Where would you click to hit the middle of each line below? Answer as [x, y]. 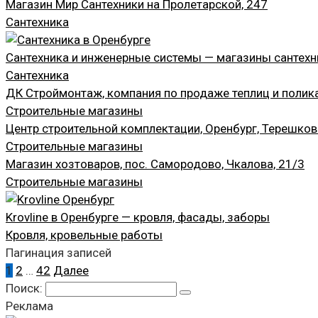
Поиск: [26, 288]
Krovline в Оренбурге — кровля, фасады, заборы [138, 217]
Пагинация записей [59, 252]
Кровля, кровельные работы [84, 235]
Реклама [29, 306]
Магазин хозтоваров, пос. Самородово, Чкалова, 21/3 [155, 164]
